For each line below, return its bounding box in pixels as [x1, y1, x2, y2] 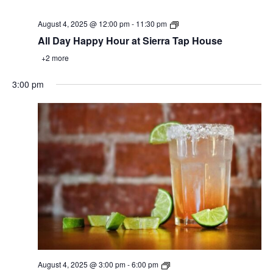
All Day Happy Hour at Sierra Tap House [37, 34, 222, 48]
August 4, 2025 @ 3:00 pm [37, 259, 126, 270]
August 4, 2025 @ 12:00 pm [37, 18, 130, 29]
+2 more [39, 52, 69, 63]
